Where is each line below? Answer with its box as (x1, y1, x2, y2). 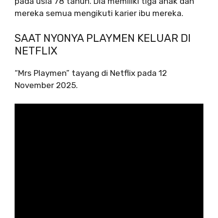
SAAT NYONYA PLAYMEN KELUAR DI (15, 31, 191, 45)
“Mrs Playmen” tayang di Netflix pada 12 (15, 68, 167, 78)
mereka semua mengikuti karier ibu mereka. (15, 8, 183, 18)
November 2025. (15, 80, 78, 90)
